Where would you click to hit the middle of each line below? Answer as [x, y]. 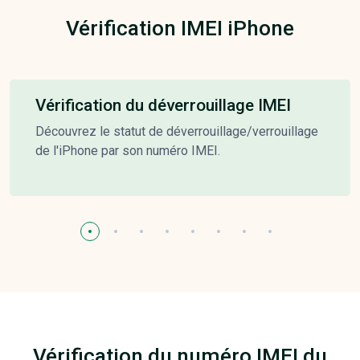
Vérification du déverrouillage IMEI [163, 105]
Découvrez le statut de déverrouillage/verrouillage [177, 131]
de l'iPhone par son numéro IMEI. [128, 150]
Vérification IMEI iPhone [180, 28]
